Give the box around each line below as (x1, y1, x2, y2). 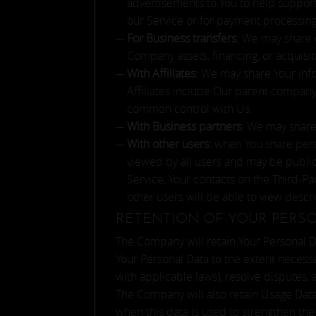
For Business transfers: (127, 30, 240, 46)
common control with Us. (127, 101, 253, 116)
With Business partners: (127, 119, 245, 134)
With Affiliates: (127, 66, 199, 81)
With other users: (127, 136, 212, 152)
